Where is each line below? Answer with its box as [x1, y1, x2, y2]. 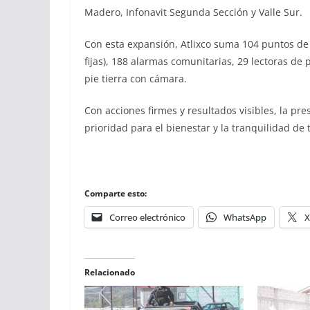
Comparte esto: [84, 187, 147, 199]
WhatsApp [224, 210, 266, 224]
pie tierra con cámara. [84, 71, 187, 85]
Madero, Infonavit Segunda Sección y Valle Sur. [84, 5, 302, 19]
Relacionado [84, 266, 135, 278]
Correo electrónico [109, 210, 185, 224]
